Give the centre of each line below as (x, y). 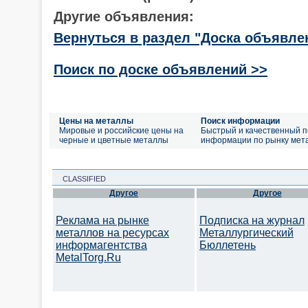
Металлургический (246, 233)
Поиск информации (240, 121)
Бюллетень (228, 245)
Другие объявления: (124, 16)
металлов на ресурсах (112, 233)
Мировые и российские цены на (121, 131)
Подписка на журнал (252, 220)
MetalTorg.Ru (88, 257)
